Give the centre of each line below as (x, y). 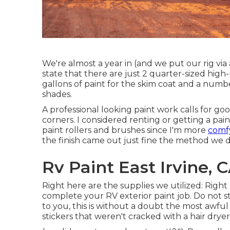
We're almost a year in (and (98, 63)
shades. (57, 94)
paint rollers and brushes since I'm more (125, 130)
